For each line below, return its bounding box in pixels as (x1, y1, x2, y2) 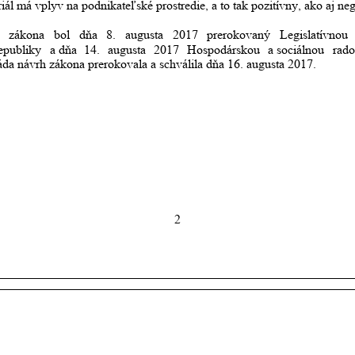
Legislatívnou (280, 28, 349, 42)
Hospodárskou (186, 42, 260, 56)
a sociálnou (267, 42, 324, 56)
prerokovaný (207, 28, 271, 42)
